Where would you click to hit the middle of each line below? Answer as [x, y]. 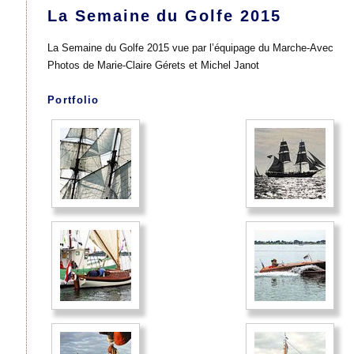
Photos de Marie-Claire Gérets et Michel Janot [153, 65]
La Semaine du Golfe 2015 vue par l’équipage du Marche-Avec [190, 47]
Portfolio [73, 100]
